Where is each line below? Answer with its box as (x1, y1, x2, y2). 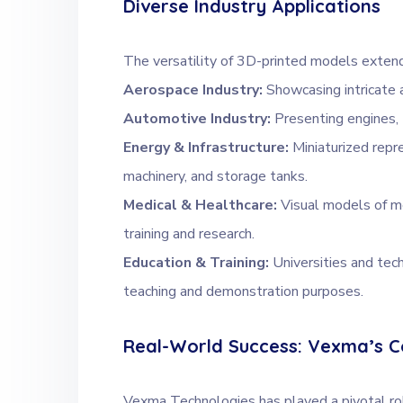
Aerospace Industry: (123, 80, 266, 101)
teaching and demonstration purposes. (123, 282, 363, 302)
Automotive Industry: (123, 109, 274, 130)
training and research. (123, 224, 255, 245)
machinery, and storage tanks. (123, 166, 308, 187)
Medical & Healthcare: (123, 195, 281, 216)
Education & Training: (123, 253, 273, 273)
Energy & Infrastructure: (123, 138, 292, 158)
